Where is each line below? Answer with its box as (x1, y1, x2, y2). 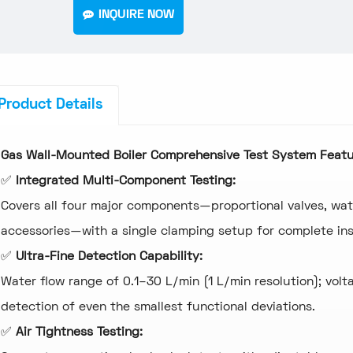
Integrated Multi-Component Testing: (15, 176, 236, 188)
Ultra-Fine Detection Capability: (15, 251, 206, 263)
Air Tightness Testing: (15, 327, 143, 339)
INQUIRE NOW (98, 9, 175, 21)
